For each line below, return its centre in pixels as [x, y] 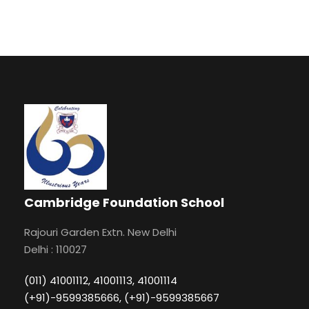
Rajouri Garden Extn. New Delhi [100, 232]
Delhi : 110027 [56, 250]
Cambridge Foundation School [124, 203]
